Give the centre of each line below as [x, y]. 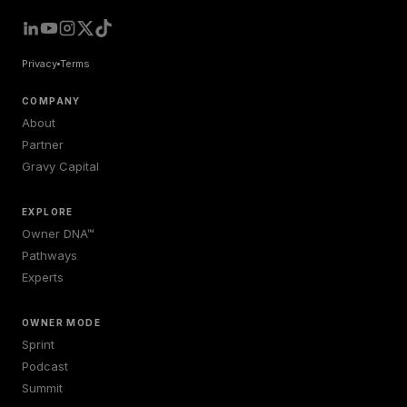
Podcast [45, 366]
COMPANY [51, 101]
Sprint [38, 344]
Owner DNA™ [58, 233]
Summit [42, 388]
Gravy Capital [60, 166]
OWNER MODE [61, 323]
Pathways [50, 255]
